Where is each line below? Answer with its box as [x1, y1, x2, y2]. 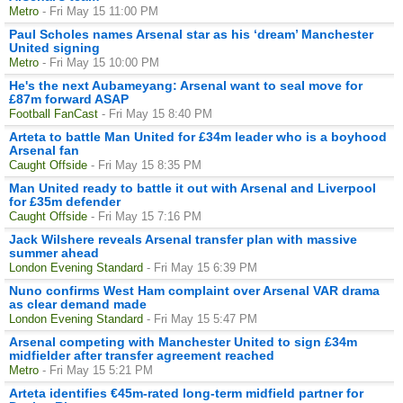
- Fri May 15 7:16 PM [91, 209, 201, 223]
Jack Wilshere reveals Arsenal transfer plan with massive [9, 231, 357, 246]
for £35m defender [9, 193, 121, 209]
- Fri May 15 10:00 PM [42, 55, 159, 69]
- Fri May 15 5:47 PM [147, 311, 257, 326]
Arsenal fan [9, 142, 79, 157]
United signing [9, 40, 100, 55]
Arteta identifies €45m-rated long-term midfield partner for [9, 385, 363, 400]
